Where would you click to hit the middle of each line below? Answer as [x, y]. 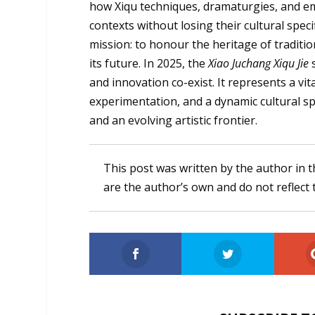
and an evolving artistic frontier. [174, 121]
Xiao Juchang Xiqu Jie [259, 64]
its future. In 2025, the [148, 64]
